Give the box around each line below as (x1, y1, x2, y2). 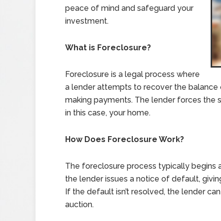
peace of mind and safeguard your (65, 3, 193, 13)
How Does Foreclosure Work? (65, 135, 184, 144)
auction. (65, 200, 94, 209)
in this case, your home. (65, 108, 150, 117)
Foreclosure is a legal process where (65, 70, 200, 79)
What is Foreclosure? (65, 43, 151, 52)
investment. (65, 16, 109, 26)
